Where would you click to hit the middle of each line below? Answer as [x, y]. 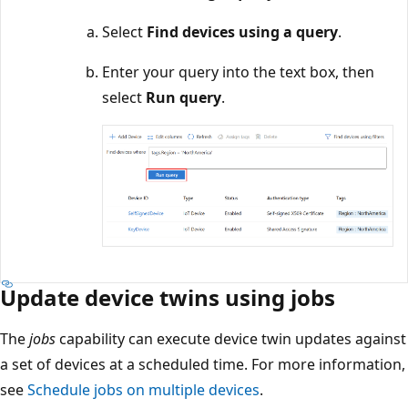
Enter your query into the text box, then [238, 71]
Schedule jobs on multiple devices [143, 389]
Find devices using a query [242, 31]
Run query [184, 97]
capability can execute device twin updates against [231, 338]
